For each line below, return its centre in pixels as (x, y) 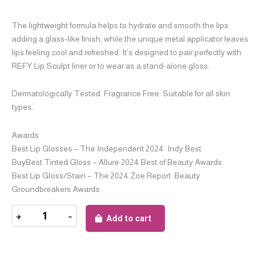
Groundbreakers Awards (56, 189)
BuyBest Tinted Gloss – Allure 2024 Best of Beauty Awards (117, 162)
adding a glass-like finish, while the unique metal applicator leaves (130, 38)
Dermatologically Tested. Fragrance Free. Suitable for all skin (121, 94)
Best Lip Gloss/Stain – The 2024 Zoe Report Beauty (106, 175)
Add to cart (129, 219)
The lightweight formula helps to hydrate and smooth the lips (120, 25)
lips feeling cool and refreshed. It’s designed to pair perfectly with (127, 52)
